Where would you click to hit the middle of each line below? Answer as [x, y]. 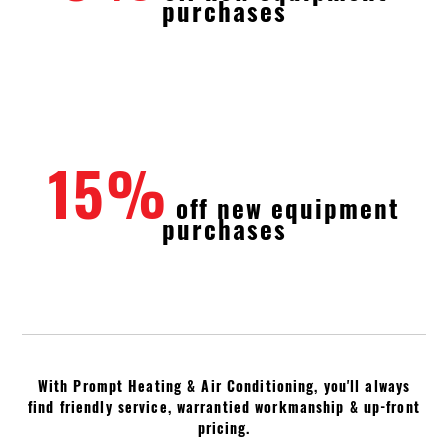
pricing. [224, 428]
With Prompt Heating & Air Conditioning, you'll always [224, 386]
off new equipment [284, 208]
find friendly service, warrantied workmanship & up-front [224, 407]
